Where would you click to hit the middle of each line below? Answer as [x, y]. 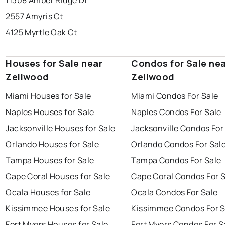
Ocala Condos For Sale [175, 193]
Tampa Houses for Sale [50, 160]
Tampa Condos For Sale [176, 160]
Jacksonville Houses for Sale [61, 128]
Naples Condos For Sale [176, 112]
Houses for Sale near [54, 64]
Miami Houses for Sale [48, 96]
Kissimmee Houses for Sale [58, 209]
